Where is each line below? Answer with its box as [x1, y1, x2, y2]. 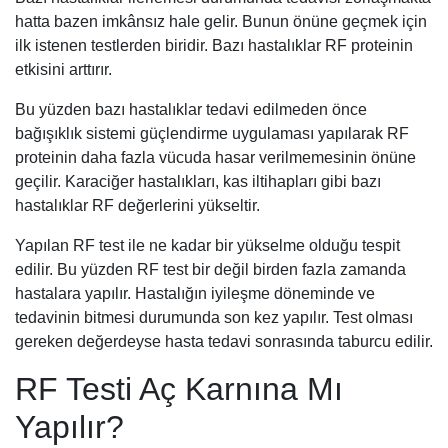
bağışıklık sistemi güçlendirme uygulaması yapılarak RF [15, 124, 409, 142]
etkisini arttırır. [15, 60, 112, 78]
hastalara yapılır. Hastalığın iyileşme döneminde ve [15, 284, 375, 302]
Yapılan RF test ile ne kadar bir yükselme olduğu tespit [15, 236, 400, 254]
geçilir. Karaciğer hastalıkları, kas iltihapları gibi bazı [15, 172, 381, 190]
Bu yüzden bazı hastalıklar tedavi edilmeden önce [15, 100, 367, 118]
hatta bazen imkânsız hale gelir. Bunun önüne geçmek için [15, 12, 427, 30]
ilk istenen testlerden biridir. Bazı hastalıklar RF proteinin [15, 36, 413, 54]
